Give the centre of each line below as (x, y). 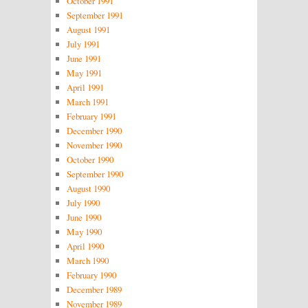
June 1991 (84, 58)
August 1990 (88, 188)
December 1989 (94, 289)
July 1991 (83, 44)
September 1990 (95, 174)
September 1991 (95, 15)
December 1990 (94, 130)
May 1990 (84, 231)
